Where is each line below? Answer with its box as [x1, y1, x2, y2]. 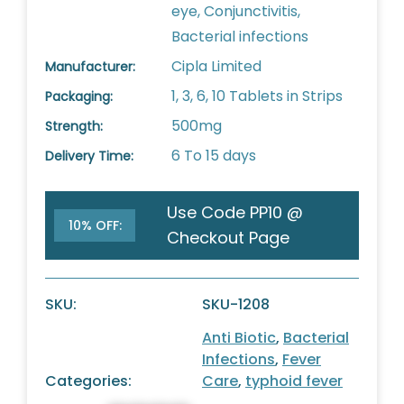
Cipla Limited [171, 56, 262, 77]
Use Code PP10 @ [167, 201, 303, 224]
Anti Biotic [202, 327, 276, 348]
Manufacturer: [45, 58, 135, 76]
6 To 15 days [171, 145, 256, 166]
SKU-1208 [202, 294, 270, 315]
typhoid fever [245, 371, 343, 391]
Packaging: [45, 87, 113, 106]
